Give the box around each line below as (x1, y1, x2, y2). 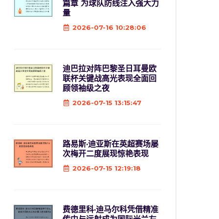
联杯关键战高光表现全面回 (63, 74, 156, 83)
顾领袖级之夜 (63, 84, 109, 93)
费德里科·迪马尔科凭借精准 (63, 205, 158, 214)
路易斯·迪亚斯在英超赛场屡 (63, 139, 158, 149)
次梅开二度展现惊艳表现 (63, 149, 149, 158)
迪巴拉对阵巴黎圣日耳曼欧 (63, 64, 156, 73)
